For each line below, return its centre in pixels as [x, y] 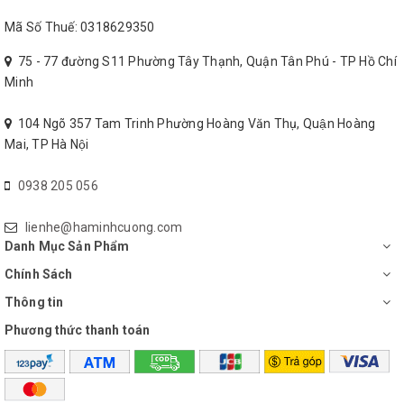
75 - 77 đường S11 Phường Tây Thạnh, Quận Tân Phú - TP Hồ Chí [207, 61]
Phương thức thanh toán [78, 330]
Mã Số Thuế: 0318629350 [80, 27]
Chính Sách [39, 274]
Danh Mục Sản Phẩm [67, 246]
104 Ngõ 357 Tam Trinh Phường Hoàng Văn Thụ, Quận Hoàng [197, 123]
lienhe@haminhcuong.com [104, 227]
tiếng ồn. [40, 55]
